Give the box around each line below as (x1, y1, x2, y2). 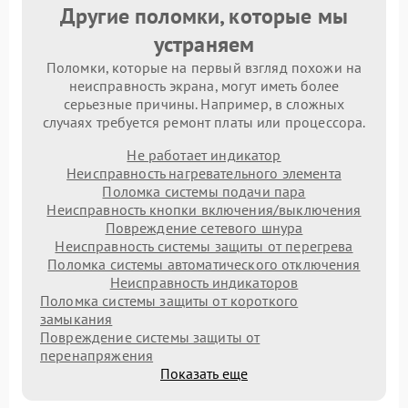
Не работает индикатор (127, 145, 281, 164)
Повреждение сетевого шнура (105, 218, 303, 237)
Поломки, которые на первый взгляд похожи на (46, 57, 362, 76)
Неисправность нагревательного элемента (66, 163, 342, 182)
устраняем (153, 29, 255, 58)
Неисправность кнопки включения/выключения (46, 199, 362, 219)
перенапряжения (40, 345, 154, 364)
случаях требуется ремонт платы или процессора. (42, 112, 366, 131)
